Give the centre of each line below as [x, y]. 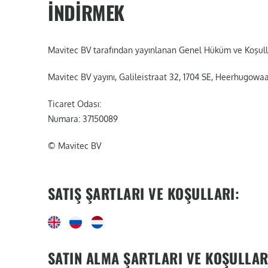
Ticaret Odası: [74, 104]
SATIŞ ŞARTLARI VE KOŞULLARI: [144, 193]
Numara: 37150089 [83, 119]
